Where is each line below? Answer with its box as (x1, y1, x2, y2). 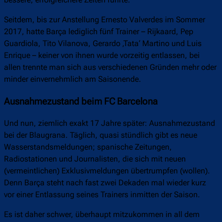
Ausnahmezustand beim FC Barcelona (4, 96, 158, 107)
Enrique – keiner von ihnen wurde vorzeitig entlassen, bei (4, 51, 200, 60)
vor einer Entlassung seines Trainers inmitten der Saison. (4, 190, 200, 200)
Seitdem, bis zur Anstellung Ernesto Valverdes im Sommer (4, 15, 205, 25)
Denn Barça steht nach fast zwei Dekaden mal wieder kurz (4, 178, 206, 188)
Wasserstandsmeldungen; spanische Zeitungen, (4, 142, 172, 152)
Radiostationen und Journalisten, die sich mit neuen (4, 154, 186, 164)
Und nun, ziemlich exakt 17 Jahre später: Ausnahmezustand (4, 118, 215, 128)
